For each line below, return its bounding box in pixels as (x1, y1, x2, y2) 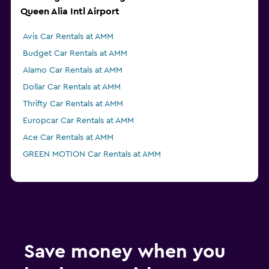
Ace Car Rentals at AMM (23, 133, 113, 142)
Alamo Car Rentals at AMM (23, 66, 122, 75)
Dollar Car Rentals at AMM (23, 83, 121, 92)
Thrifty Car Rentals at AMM (23, 100, 123, 109)
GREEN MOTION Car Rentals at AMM (23, 150, 161, 159)
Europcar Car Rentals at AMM (23, 116, 134, 125)
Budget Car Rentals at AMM (23, 49, 127, 58)
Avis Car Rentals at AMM (23, 32, 113, 41)
